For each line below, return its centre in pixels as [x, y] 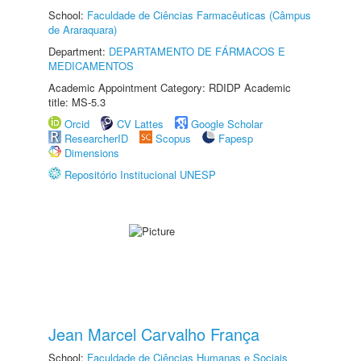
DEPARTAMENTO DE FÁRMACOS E [197, 51]
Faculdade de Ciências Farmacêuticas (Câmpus [199, 15]
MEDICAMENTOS [91, 66]
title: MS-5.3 [77, 102]
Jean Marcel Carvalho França [154, 334]
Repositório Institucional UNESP [140, 174]
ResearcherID [98, 138]
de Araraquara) [83, 29]
